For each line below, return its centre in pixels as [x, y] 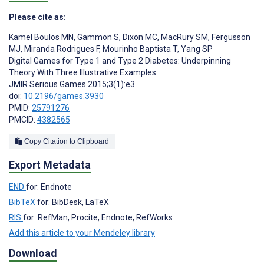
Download [33, 253]
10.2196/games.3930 [64, 96]
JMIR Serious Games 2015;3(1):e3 [72, 85]
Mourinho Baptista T [139, 49]
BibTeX [23, 202]
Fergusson [230, 37]
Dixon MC [139, 37]
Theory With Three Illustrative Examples [82, 73]
